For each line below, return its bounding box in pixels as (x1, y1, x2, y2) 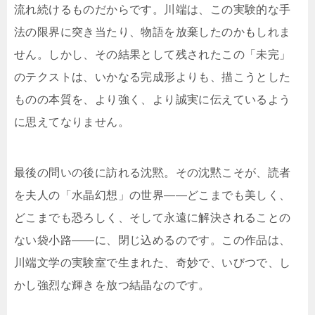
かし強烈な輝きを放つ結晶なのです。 (14, 279, 210, 292)
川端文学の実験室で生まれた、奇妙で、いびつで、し (14, 257, 291, 269)
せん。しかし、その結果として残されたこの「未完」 (14, 49, 291, 61)
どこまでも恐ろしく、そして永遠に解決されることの (14, 212, 291, 224)
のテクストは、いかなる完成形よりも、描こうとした (14, 71, 291, 84)
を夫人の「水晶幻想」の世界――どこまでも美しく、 (14, 189, 291, 202)
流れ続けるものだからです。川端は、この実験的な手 (14, 4, 291, 16)
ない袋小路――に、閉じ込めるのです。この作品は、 (14, 234, 291, 247)
